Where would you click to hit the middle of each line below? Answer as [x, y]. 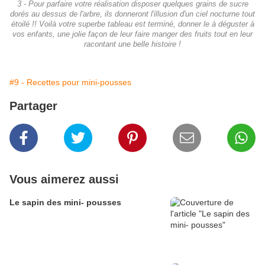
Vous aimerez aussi [64, 180]
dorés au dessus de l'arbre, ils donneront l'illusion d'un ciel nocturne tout [132, 14]
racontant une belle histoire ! [132, 45]
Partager [33, 106]
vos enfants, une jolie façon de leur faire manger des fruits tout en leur [132, 35]
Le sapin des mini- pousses [65, 203]
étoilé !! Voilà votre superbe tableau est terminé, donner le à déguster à [132, 25]
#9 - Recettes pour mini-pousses [70, 83]
